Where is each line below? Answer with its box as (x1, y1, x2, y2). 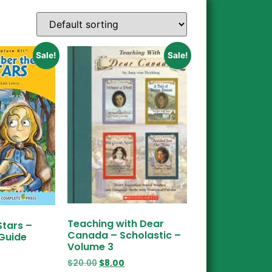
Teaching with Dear (67, 217, 165, 231)
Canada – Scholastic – (67, 228, 182, 243)
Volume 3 (67, 240, 114, 254)
